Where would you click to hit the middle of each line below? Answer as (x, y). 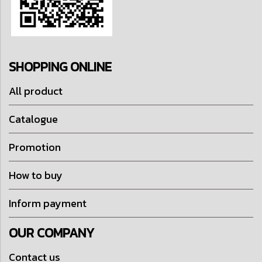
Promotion (35, 147)
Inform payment (48, 203)
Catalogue (33, 119)
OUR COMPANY (51, 233)
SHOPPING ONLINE (60, 67)
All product (36, 91)
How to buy (36, 175)
